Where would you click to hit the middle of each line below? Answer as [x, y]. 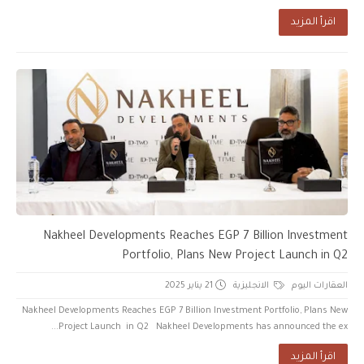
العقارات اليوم [320, 286]
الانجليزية [252, 286]
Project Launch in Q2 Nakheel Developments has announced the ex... [203, 327]
